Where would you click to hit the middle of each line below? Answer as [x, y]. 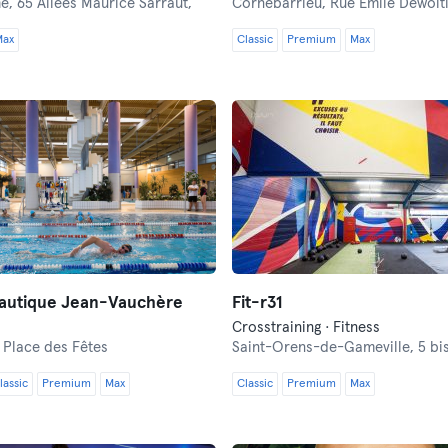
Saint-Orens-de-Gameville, [325, 347]
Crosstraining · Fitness [306, 327]
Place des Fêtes [55, 347]
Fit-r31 [257, 303]
